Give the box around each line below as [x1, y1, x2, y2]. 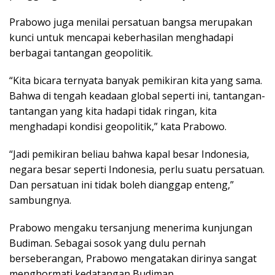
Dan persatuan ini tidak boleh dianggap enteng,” [9, 178, 234, 192]
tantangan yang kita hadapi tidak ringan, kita [9, 104, 217, 118]
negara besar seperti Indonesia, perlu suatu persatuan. [9, 163, 265, 177]
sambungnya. [9, 193, 71, 207]
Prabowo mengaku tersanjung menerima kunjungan [9, 221, 252, 235]
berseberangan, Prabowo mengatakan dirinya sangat [9, 252, 257, 266]
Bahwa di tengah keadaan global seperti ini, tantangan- [9, 89, 265, 103]
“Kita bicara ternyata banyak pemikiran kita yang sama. [9, 74, 262, 88]
